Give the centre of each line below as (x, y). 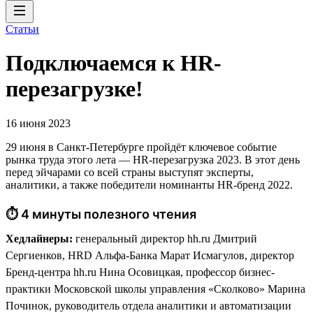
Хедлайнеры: (39, 238)
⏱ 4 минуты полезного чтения (101, 214)
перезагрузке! (74, 89)
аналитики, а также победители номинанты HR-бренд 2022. (149, 184)
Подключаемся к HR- (114, 63)
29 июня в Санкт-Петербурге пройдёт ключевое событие (141, 147)
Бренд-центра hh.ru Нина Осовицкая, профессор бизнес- (140, 272)
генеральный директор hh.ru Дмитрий (165, 238)
